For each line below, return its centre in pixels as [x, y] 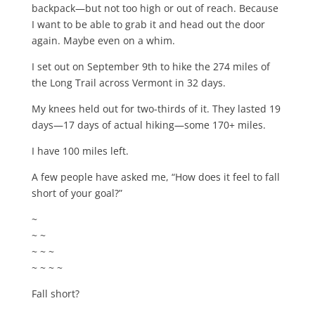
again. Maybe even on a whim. [103, 40]
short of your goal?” [77, 193]
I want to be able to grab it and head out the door [148, 24]
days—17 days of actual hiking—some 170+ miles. [148, 124]
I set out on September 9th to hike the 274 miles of [150, 66]
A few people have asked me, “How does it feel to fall [155, 176]
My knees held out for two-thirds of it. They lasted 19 [156, 108]
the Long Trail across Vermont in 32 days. [128, 82]
